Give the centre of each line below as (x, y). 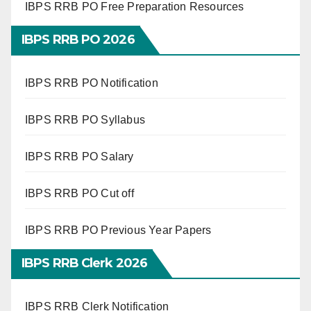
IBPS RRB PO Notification (92, 83)
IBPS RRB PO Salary (79, 156)
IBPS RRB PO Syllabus (85, 119)
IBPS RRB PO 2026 (78, 39)
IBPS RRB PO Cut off (79, 193)
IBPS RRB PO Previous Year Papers (118, 230)
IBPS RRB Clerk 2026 (84, 263)
